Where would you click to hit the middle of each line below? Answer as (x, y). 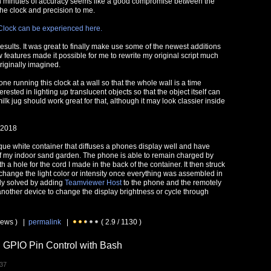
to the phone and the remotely (171, 182)
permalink (45, 222)
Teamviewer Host (93, 182)
